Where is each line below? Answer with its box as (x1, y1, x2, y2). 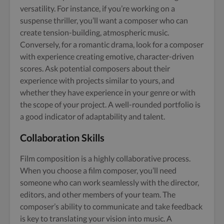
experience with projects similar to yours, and (20, 75, 174, 85)
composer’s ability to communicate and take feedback (20, 201, 202, 211)
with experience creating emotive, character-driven (20, 51, 194, 61)
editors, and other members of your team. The (20, 189, 175, 199)
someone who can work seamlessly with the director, (20, 177, 199, 187)
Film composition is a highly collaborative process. (20, 153, 190, 163)
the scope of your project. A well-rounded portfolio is (20, 99, 200, 109)
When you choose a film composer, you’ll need (20, 165, 176, 175)
